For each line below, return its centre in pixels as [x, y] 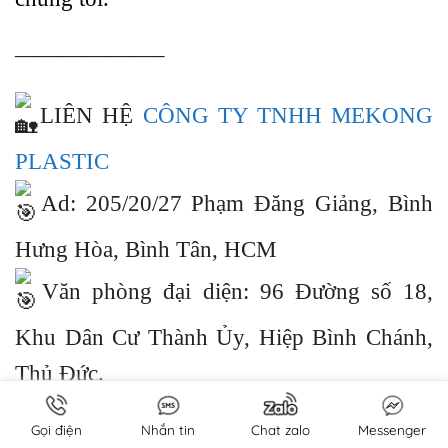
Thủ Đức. [59, 374]
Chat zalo [280, 429]
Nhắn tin [168, 429]
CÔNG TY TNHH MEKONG [287, 116]
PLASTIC [62, 162]
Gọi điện [56, 429]
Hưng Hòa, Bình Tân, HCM [145, 250]
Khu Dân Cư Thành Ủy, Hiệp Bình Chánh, [224, 338]
